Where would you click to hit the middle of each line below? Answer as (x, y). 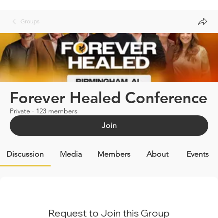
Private (20, 111)
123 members (57, 111)
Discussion (25, 154)
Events (198, 154)
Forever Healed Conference (109, 97)
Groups (30, 21)
